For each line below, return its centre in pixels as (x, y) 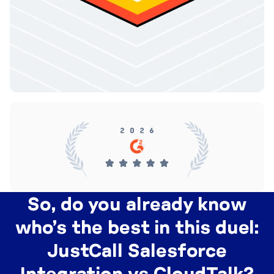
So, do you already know (137, 203)
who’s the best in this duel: (137, 227)
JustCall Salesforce (137, 250)
